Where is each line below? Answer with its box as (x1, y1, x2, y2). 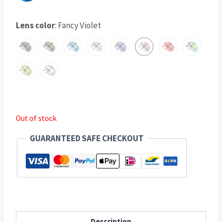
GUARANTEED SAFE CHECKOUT (30, 133, 144, 144)
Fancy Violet (58, 19, 101, 31)
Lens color (16, 19, 55, 31)
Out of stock (16, 113, 56, 123)
